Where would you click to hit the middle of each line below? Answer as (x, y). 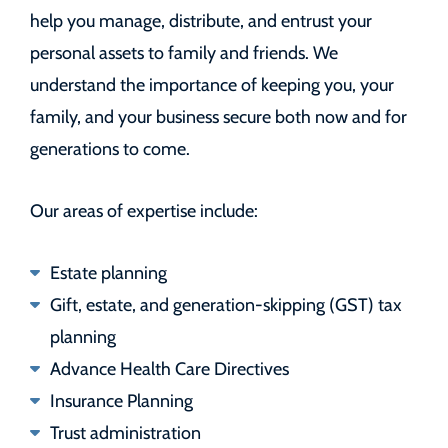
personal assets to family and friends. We (184, 51)
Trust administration (125, 431)
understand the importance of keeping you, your (212, 83)
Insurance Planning (121, 399)
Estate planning (108, 271)
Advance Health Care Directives (169, 367)
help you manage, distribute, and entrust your (201, 19)
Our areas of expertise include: (144, 209)
